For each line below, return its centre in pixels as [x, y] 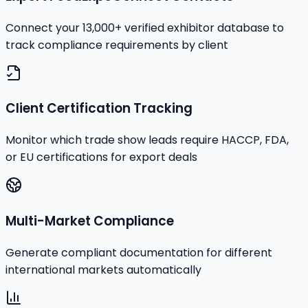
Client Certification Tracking [99, 109]
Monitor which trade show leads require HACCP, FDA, [147, 140]
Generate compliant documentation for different [139, 252]
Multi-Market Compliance [90, 221]
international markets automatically [103, 269]
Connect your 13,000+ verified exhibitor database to [145, 27]
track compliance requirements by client [117, 45]
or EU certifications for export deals [101, 157]
